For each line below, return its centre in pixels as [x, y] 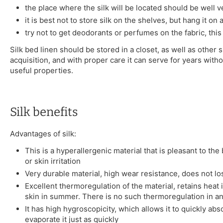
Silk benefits [44, 112]
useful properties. [42, 71]
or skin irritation [53, 161]
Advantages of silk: [43, 134]
